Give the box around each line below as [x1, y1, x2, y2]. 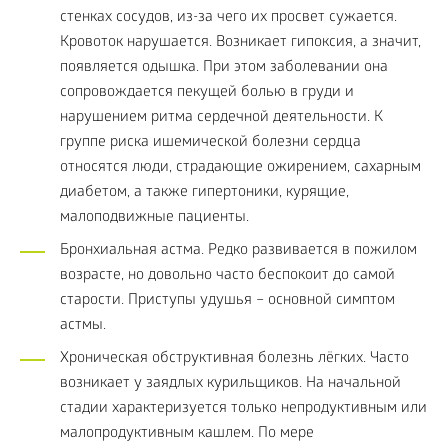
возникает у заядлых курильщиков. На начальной [60, 375, 401, 393]
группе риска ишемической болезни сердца [60, 134, 361, 152]
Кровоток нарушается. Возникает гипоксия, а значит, [60, 34, 421, 52]
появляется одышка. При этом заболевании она [60, 59, 388, 77]
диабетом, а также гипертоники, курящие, [60, 184, 349, 202]
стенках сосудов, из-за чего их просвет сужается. [60, 9, 397, 27]
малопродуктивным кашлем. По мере [60, 425, 314, 443]
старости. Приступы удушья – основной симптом [60, 292, 395, 310]
